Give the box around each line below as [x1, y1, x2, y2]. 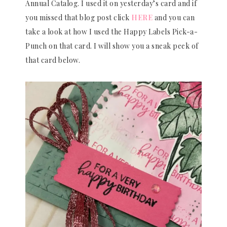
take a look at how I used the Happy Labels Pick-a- [25, 27, 198, 36]
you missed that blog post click [25, 13, 131, 22]
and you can [153, 13, 195, 22]
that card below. [25, 55, 80, 65]
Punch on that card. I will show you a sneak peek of [25, 41, 199, 51]
